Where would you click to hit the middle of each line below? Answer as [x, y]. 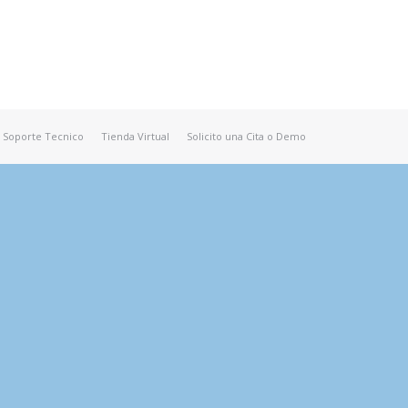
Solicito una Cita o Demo [246, 136]
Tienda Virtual [135, 136]
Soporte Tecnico [43, 136]
